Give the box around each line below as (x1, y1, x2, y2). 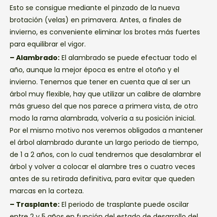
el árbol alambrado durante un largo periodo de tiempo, (10, 137, 199, 147)
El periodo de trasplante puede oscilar (60, 199, 189, 209)
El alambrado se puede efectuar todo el (60, 52, 197, 62)
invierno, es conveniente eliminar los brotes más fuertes (10, 27, 200, 37)
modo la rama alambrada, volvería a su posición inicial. (10, 113, 196, 123)
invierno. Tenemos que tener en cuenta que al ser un (10, 77, 190, 87)
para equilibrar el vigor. (10, 39, 86, 49)
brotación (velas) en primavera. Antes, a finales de (10, 15, 182, 25)
